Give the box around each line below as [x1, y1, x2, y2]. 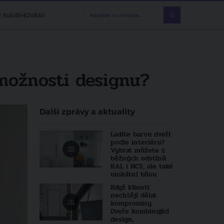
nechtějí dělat [110, 190, 156, 200]
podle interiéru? [110, 137, 165, 147]
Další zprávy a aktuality [39, 106, 135, 117]
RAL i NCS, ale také [110, 161, 173, 171]
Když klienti [110, 182, 149, 192]
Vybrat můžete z [110, 145, 165, 155]
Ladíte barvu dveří [110, 129, 170, 139]
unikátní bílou [110, 169, 156, 179]
